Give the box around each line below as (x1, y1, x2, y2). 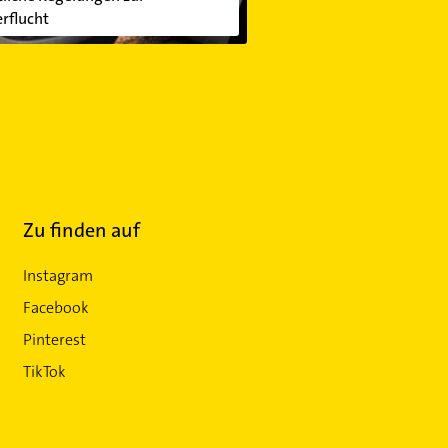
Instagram (23, 264, 94, 286)
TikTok (23, 360, 67, 382)
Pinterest (23, 328, 87, 350)
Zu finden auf (23, 216, 141, 243)
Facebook (23, 296, 90, 318)
